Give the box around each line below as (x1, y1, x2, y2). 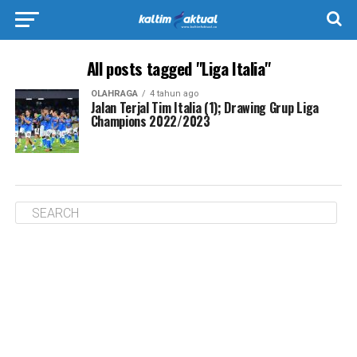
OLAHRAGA (90, 88, 138, 99)
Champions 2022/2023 (90, 112, 210, 131)
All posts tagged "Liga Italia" (86, 56, 271, 80)
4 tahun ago (149, 88, 198, 99)
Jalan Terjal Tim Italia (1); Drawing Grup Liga (90, 98, 319, 117)
